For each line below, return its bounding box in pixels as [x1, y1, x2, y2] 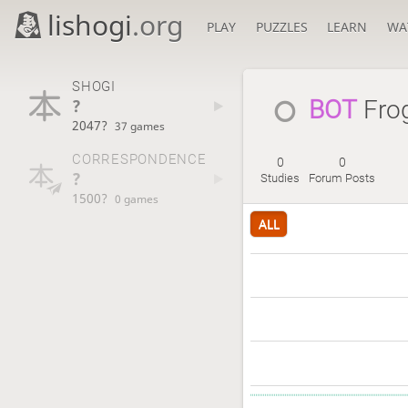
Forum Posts [309, 171, 376, 186]
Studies [260, 171, 301, 186]
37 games [115, 117, 166, 133]
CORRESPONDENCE [71, 151, 207, 168]
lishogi [47, 6, 133, 44]
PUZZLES [255, 18, 308, 36]
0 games [115, 191, 159, 207]
